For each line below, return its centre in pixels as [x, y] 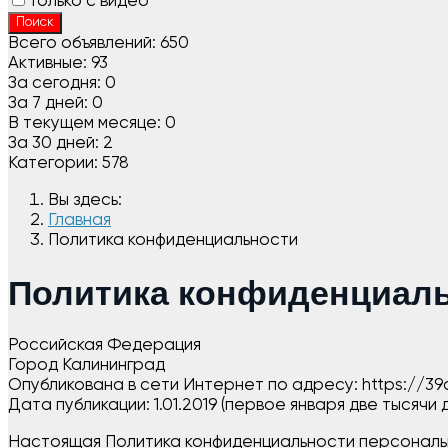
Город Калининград [86, 365]
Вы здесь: [89, 200]
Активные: [47, 63]
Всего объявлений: [82, 43]
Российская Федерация [104, 345]
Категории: [53, 163]
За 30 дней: [53, 143]
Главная [79, 220]
